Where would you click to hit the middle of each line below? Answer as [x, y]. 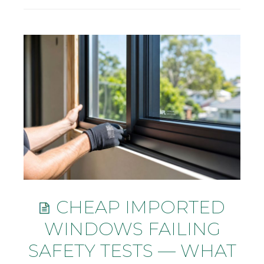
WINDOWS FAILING [132, 229]
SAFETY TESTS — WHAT [132, 251]
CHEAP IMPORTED [138, 207]
